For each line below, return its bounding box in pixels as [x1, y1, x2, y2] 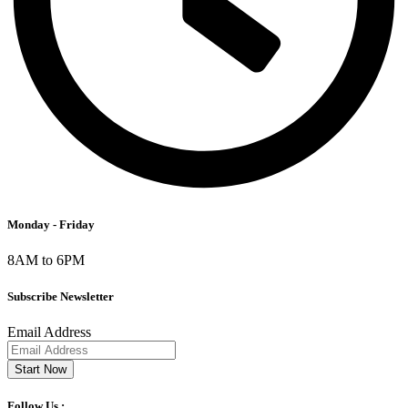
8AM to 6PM [7, 252, 85, 269]
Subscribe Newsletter [7, 289, 114, 303]
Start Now [15, 362, 66, 376]
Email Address [7, 323, 91, 340]
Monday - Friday [7, 218, 95, 232]
